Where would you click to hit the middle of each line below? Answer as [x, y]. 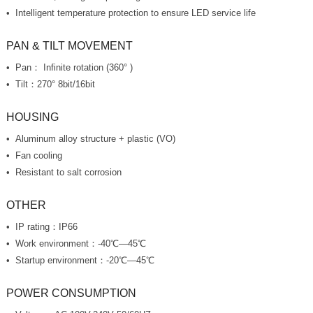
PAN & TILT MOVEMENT [69, 46]
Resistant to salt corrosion [68, 172]
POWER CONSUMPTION [71, 293]
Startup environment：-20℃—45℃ [85, 260]
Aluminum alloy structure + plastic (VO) [95, 138]
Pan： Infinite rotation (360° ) [74, 68]
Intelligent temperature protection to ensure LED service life [135, 13]
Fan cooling [38, 155]
